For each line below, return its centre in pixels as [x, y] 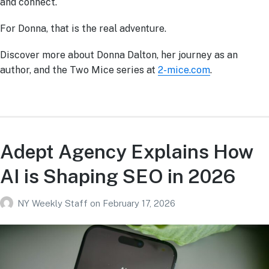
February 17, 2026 [139, 204]
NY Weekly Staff [54, 204]
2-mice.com [184, 70]
